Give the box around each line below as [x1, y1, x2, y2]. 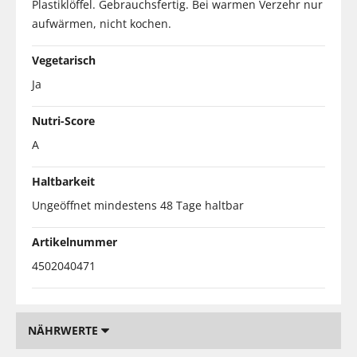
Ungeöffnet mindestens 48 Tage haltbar [32, 197, 244, 213]
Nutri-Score [32, 112, 95, 128]
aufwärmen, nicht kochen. [32, 15, 171, 31]
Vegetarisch [32, 52, 96, 68]
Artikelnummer [32, 233, 117, 249]
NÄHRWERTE [28, 322, 101, 338]
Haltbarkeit [32, 173, 95, 189]
